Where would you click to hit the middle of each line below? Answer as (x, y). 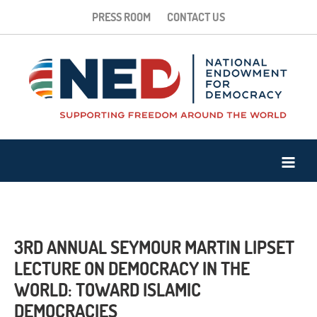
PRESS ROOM (121, 17)
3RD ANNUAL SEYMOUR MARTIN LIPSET (154, 248)
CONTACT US (196, 17)
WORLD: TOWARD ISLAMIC (108, 290)
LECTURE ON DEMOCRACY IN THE (132, 269)
